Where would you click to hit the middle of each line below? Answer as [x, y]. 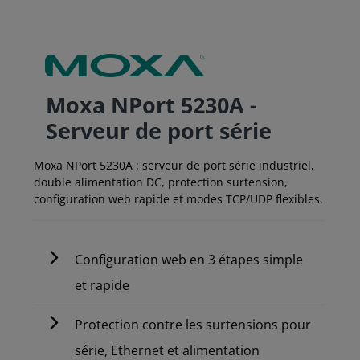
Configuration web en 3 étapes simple [189, 260]
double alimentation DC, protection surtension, [161, 182]
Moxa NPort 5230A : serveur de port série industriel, [174, 166]
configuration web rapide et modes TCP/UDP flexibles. [178, 199]
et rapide [102, 286]
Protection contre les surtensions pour [193, 325]
